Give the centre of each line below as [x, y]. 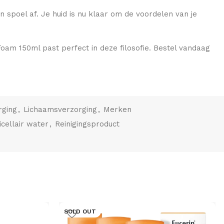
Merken [117, 109]
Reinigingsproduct [87, 124]
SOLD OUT [80, 211]
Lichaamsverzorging [60, 109]
